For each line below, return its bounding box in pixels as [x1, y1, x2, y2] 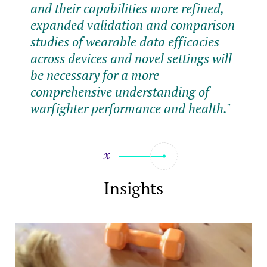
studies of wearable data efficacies [30, 32, 219, 50]
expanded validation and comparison [30, 15, 235, 33]
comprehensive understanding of [30, 82, 209, 100]
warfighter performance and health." [30, 99, 231, 117]
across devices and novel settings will [30, 49, 232, 67]
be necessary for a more [30, 66, 159, 83]
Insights [103, 177, 163, 200]
